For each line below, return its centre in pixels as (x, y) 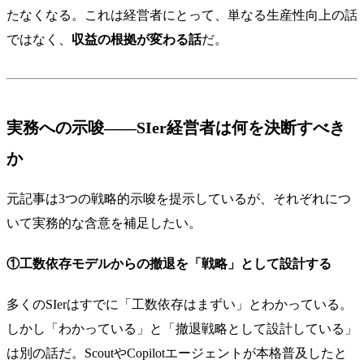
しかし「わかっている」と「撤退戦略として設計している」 (182, 328)
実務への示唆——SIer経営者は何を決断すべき (176, 127)
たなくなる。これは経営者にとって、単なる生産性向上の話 (182, 15)
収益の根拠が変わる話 (136, 39)
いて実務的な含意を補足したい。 (104, 223)
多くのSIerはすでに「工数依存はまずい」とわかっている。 (180, 304)
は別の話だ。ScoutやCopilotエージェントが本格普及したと (177, 353)
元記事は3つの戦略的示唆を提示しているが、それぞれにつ (179, 198)
